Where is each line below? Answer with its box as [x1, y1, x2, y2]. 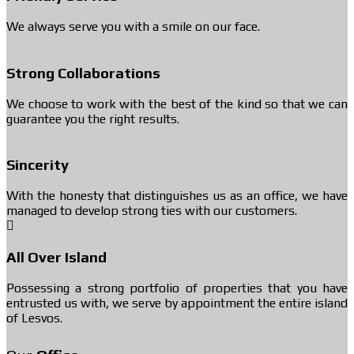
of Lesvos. [6, 310, 62, 326]
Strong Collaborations [6, 63, 160, 81]
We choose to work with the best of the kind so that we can [6, 96, 348, 111]
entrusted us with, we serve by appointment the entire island [6, 295, 348, 311]
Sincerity [6, 156, 69, 174]
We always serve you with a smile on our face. [6, 19, 260, 35]
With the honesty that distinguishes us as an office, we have [6, 188, 348, 204]
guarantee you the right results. [6, 111, 179, 126]
